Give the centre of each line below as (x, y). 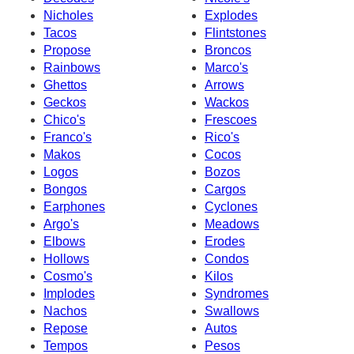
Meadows (232, 224)
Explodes (231, 15)
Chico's (64, 119)
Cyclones (231, 206)
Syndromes (237, 293)
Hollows (66, 258)
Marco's (226, 67)
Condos (227, 258)
